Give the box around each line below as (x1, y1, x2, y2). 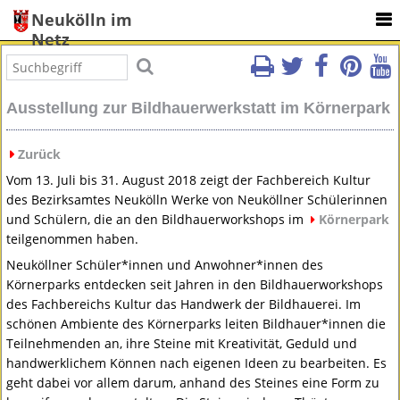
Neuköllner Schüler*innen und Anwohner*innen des (6, 256, 324, 274)
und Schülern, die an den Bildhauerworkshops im (6, 211, 308, 229)
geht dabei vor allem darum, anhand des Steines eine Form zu (6, 374, 380, 392)
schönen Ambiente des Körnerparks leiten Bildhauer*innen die (6, 315, 387, 333)
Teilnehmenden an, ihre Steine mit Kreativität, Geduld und (6, 335, 358, 353)
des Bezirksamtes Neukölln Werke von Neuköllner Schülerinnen (6, 191, 388, 209)
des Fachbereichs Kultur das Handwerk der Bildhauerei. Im (6, 296, 362, 313)
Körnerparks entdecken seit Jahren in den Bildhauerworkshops (6, 276, 384, 294)
